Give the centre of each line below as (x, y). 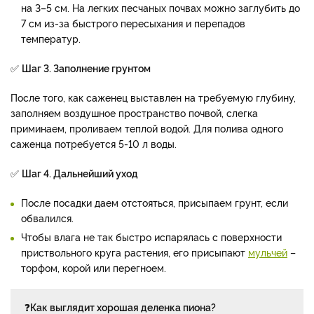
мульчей (268, 252)
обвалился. (47, 217)
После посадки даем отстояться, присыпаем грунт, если (155, 202)
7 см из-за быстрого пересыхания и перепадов (133, 22)
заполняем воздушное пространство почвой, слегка (134, 112)
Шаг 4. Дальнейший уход (80, 172)
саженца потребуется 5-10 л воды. (94, 143)
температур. (51, 38)
